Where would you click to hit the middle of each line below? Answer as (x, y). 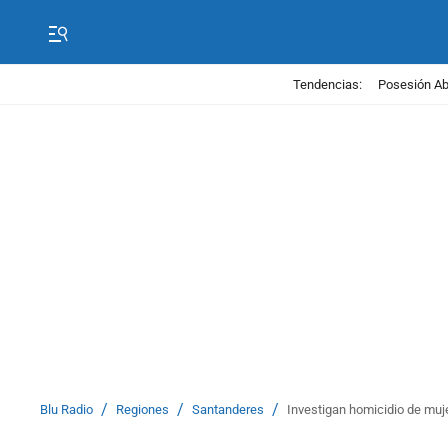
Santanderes (228, 409)
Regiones (142, 409)
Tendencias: (327, 84)
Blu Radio (66, 409)
